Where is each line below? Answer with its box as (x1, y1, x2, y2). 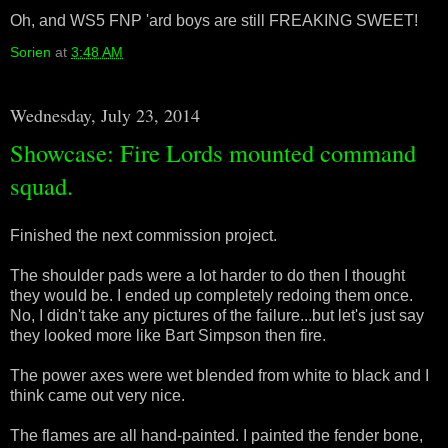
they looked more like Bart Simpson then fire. (10, 326, 326, 344)
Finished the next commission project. (10, 226, 277, 244)
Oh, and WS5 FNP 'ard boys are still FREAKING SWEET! (10, 11, 418, 29)
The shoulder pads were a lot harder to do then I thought (10, 266, 405, 284)
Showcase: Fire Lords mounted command (10, 135, 416, 169)
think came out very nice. (10, 386, 185, 404)
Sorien (10, 43, 51, 60)
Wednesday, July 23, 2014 (10, 102, 200, 127)
